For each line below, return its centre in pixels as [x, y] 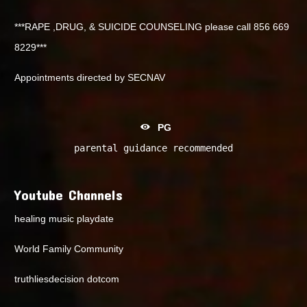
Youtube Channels [69, 194]
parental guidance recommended [153, 148]
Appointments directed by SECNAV [90, 77]
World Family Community [69, 249]
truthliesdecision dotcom [67, 279]
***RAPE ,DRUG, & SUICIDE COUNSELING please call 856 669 [152, 26]
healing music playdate [64, 219]
